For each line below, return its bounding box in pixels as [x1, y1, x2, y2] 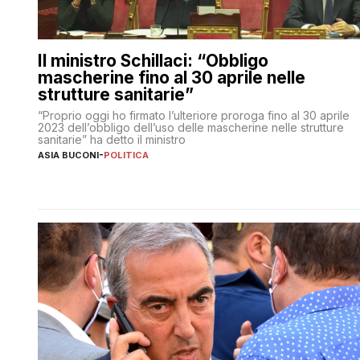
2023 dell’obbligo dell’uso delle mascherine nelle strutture [38, 120, 344, 134]
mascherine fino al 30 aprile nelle [38, 67, 305, 88]
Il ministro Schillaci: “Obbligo [38, 50, 268, 71]
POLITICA [104, 149, 149, 161]
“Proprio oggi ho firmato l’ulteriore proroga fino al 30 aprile [38, 108, 350, 122]
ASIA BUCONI [38, 149, 99, 161]
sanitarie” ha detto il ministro [38, 132, 186, 146]
